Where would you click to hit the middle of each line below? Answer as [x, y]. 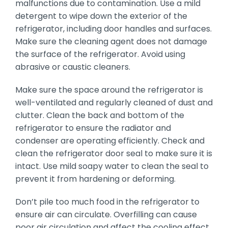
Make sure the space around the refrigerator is [109, 90]
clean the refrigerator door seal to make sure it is [113, 153]
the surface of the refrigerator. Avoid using [100, 54]
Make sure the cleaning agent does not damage [111, 41]
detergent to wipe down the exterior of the [101, 16]
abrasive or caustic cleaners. [73, 67]
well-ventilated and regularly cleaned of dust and [114, 102]
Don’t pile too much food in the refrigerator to [107, 202]
